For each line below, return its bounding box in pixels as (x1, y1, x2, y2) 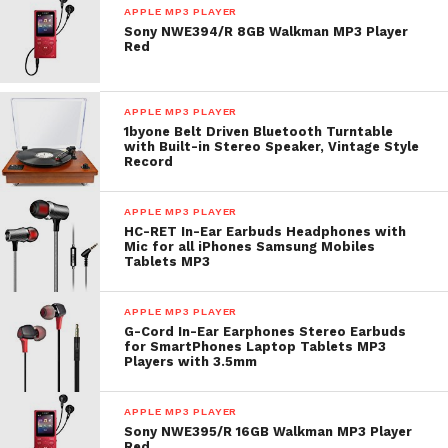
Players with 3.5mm (124, 354, 258, 369)
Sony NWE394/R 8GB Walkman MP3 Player (124, 24, 409, 39)
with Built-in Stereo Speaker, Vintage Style (124, 139, 420, 154)
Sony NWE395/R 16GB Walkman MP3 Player (124, 424, 413, 439)
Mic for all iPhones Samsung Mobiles (124, 239, 376, 254)
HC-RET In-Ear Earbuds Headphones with (124, 224, 407, 239)
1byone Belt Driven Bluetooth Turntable (124, 124, 394, 139)
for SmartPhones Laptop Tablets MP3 (124, 339, 387, 354)
